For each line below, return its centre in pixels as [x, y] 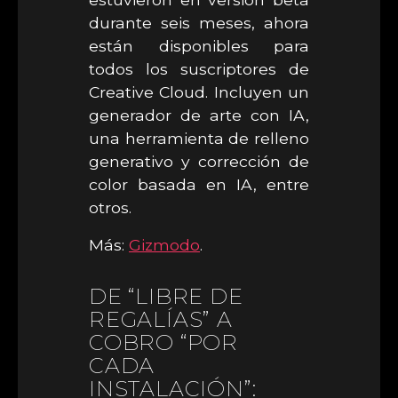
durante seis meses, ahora [199, 23]
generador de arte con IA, [199, 115]
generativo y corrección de [199, 161]
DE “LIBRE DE [166, 296]
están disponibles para [199, 46]
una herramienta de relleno [199, 138]
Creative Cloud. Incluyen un [199, 92]
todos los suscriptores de [199, 69]
